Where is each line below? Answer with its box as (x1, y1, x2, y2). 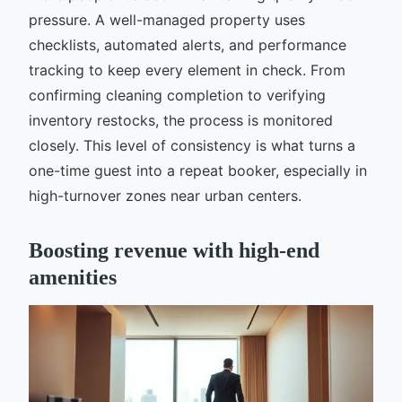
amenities (29, 265, 117, 289)
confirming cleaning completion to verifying (29, 85, 326, 104)
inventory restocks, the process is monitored (29, 110, 333, 129)
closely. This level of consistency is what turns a (29, 135, 355, 154)
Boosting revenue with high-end (29, 238, 319, 262)
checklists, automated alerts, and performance (29, 35, 346, 54)
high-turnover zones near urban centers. (29, 186, 301, 205)
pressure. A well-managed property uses (29, 10, 305, 29)
